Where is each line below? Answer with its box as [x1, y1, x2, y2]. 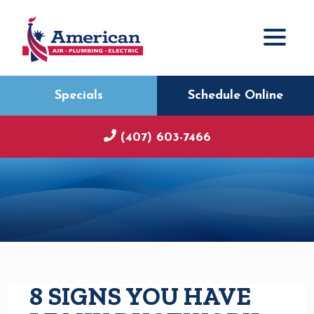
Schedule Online [188, 89, 283, 102]
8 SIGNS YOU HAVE [29, 281, 251, 311]
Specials [54, 89, 103, 102]
